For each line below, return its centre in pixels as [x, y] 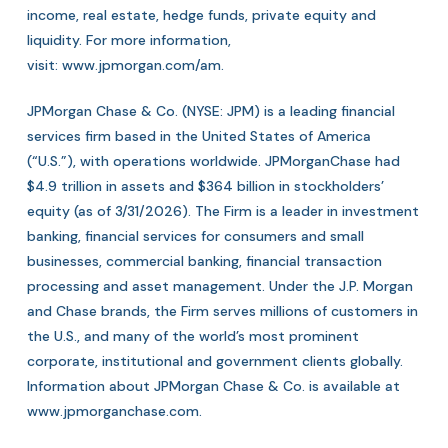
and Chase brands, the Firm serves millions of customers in [222, 311]
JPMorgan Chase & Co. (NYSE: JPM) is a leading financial [210, 111]
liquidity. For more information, [128, 40]
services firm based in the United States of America [198, 136]
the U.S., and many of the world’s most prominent [192, 336]
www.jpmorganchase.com [112, 411]
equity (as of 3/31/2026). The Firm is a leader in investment [222, 211]
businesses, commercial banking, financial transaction [204, 261]
